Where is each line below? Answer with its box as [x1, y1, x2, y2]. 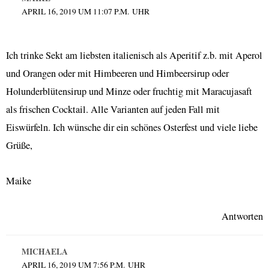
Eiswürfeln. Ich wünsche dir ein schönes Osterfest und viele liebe [6, 121, 258, 134]
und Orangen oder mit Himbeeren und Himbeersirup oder [6, 67, 229, 80]
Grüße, [6, 139, 32, 153]
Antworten [222, 209, 263, 223]
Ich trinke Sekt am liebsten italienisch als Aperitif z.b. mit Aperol [6, 49, 262, 62]
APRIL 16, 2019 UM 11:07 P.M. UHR [21, 6, 150, 17]
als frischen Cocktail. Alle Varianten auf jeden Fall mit [6, 103, 220, 116]
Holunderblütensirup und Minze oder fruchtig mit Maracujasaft [6, 85, 252, 98]
